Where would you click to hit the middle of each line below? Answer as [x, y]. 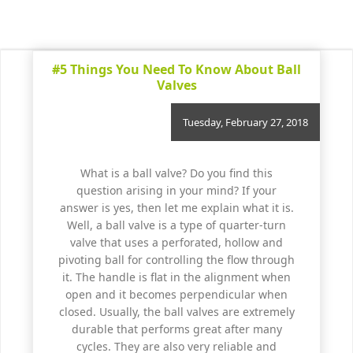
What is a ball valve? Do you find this [176, 173]
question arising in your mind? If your [176, 190]
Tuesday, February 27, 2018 [245, 122]
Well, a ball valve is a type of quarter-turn [176, 225]
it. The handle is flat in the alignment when [176, 277]
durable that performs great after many [176, 329]
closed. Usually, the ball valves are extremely [176, 312]
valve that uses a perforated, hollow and [176, 242]
